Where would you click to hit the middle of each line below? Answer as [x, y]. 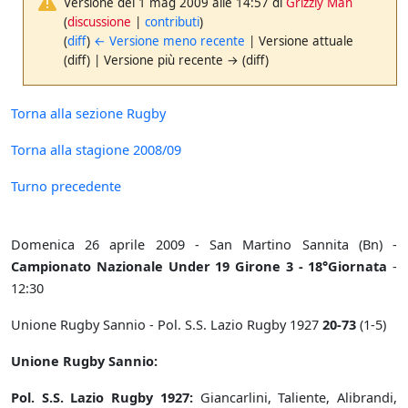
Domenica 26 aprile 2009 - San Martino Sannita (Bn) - [204, 245]
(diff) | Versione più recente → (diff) [167, 60]
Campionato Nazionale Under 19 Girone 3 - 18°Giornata [199, 266]
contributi [173, 21]
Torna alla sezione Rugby [88, 113]
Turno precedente [66, 186]
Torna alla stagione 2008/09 [96, 150]
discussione [100, 21]
